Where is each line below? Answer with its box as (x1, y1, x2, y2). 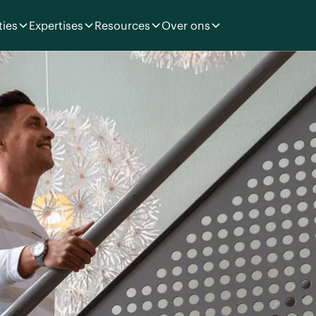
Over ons (162, 18, 210, 32)
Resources (95, 18, 150, 32)
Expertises (29, 18, 83, 32)
